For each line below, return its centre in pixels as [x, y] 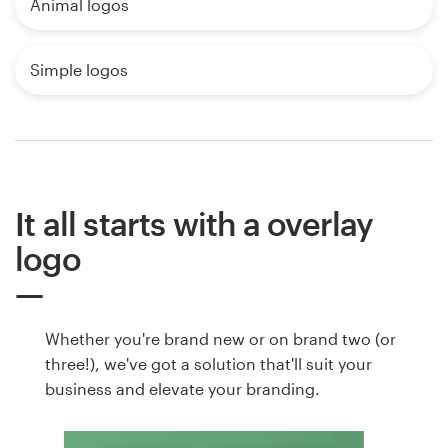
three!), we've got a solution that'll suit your [208, 364]
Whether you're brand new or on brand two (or [220, 339]
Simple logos [79, 70]
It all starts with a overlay [194, 224]
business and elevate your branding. [182, 389]
